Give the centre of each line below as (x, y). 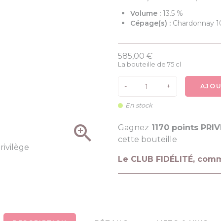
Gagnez (133, 128)
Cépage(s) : (151, 23)
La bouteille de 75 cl (149, 64)
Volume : (147, 13)
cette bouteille (147, 139)
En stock (139, 105)
